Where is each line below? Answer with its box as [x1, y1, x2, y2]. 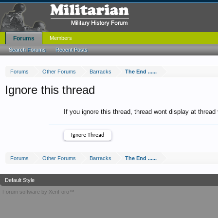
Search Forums [9, 47, 46, 53]
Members [50, 35, 72, 41]
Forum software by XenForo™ [2, 189, 74, 195]
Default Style [5, 177, 35, 183]
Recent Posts [55, 47, 88, 53]
